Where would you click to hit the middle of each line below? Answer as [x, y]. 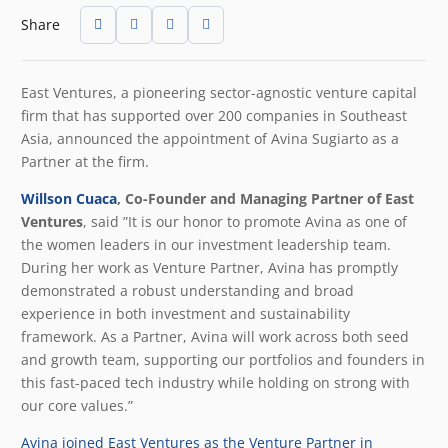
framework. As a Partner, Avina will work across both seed [215, 336]
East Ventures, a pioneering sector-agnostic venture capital [219, 92]
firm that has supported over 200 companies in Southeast [214, 115]
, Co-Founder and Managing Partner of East [265, 198]
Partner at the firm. [87, 161]
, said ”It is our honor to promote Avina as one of [245, 221]
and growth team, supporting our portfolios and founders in [223, 359]
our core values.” [77, 405]
